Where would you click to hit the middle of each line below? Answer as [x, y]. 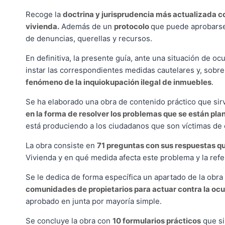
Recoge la [44, 14]
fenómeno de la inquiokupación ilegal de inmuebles [119, 82]
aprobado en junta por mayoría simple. [94, 201]
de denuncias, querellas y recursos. [89, 38]
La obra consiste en [61, 145]
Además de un [87, 26]
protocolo [132, 26]
